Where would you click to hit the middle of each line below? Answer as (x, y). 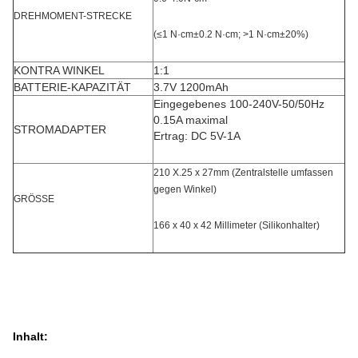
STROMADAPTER (60, 129)
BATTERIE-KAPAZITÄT (72, 87)
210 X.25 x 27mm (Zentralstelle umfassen (243, 173)
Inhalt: (30, 336)
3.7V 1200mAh (191, 87)
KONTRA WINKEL (59, 70)
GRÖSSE (34, 199)
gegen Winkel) (185, 189)
